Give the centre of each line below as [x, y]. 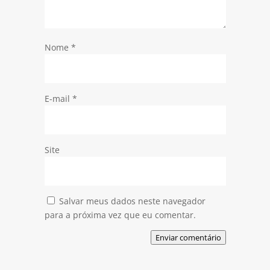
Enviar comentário [189, 238]
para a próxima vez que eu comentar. [120, 215]
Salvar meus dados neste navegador [132, 201]
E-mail [58, 99]
